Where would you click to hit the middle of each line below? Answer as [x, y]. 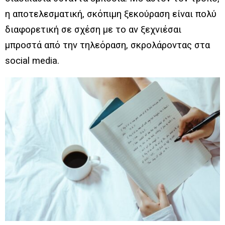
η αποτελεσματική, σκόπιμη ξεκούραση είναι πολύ [111, 14]
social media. [32, 61]
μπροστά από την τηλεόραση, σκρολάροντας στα [107, 45]
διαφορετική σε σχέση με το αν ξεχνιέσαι [93, 30]
